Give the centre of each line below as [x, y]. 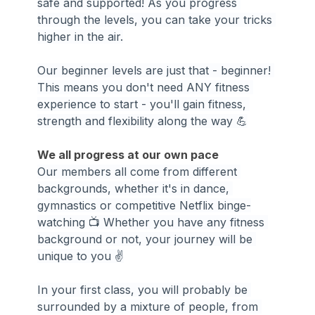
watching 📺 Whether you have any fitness [153, 222]
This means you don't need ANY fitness [146, 87]
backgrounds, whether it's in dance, [135, 188]
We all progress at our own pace [128, 154]
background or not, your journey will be [147, 239]
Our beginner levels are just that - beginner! [156, 70]
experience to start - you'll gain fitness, [144, 104]
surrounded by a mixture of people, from [150, 306]
